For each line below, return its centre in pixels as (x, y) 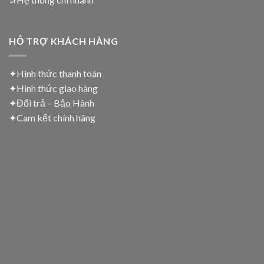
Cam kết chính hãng (56, 117)
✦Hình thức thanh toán (55, 73)
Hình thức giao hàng (57, 88)
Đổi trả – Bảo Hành (55, 103)
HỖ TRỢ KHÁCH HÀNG (64, 41)
